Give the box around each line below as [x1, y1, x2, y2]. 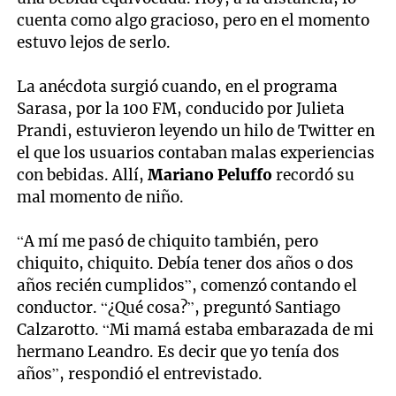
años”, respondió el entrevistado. [17, 364, 263, 385]
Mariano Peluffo [148, 165, 273, 186]
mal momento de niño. [17, 187, 185, 208]
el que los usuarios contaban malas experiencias [17, 143, 376, 164]
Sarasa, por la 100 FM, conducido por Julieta [17, 99, 346, 119]
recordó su [272, 165, 355, 186]
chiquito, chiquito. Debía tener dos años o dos [17, 254, 354, 274]
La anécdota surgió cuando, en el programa [17, 77, 339, 97]
